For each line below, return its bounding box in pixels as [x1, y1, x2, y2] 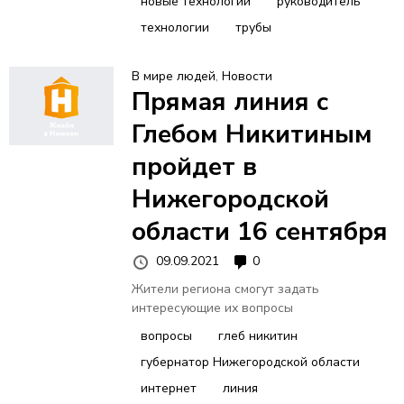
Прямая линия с [131, 85, 328, 120]
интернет [140, 379, 197, 397]
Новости [221, 68, 272, 86]
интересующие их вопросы [131, 298, 293, 317]
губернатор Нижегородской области [140, 353, 360, 371]
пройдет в [131, 150, 257, 185]
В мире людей [131, 68, 216, 86]
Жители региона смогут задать [131, 280, 319, 298]
